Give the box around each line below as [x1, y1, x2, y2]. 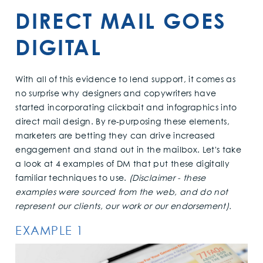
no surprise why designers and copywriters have [15, 90, 217, 99]
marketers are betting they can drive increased [15, 132, 215, 141]
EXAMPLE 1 [15, 225, 84, 237]
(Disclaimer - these [129, 174, 206, 183]
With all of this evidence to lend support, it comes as [15, 76, 236, 85]
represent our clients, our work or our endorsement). [15, 203, 232, 211]
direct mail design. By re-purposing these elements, [15, 118, 230, 127]
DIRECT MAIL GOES [15, 8, 227, 33]
